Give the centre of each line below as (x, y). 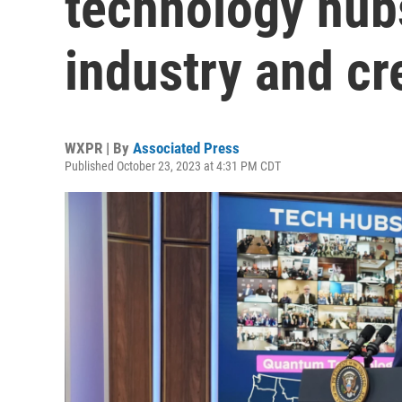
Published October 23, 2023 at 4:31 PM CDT (173, 166)
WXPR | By (99, 148)
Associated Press (186, 148)
